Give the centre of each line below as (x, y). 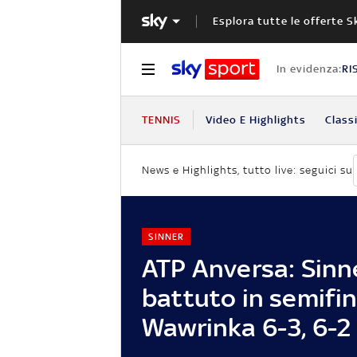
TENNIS (161, 120)
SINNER (166, 236)
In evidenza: (309, 69)
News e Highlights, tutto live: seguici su (247, 171)
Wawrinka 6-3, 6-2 (247, 327)
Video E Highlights (255, 120)
